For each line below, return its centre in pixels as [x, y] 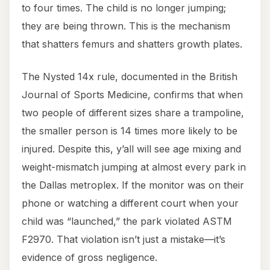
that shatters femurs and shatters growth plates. [132, 44]
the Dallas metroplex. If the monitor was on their [133, 185]
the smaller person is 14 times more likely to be [130, 131]
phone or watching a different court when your [130, 203]
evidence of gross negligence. [89, 258]
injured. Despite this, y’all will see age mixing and [131, 149]
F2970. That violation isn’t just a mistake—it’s [124, 240]
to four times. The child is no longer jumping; [124, 8]
